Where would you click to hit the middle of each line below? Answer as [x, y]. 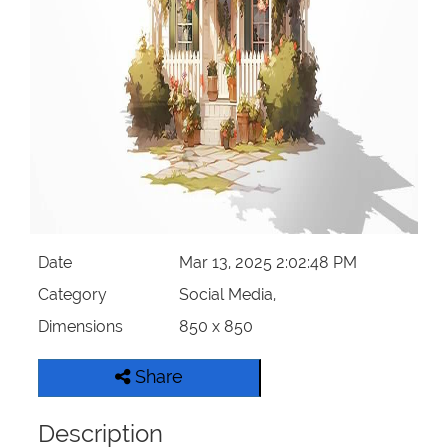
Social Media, [227, 295]
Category [73, 295]
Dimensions [81, 327]
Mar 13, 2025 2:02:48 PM [267, 263]
